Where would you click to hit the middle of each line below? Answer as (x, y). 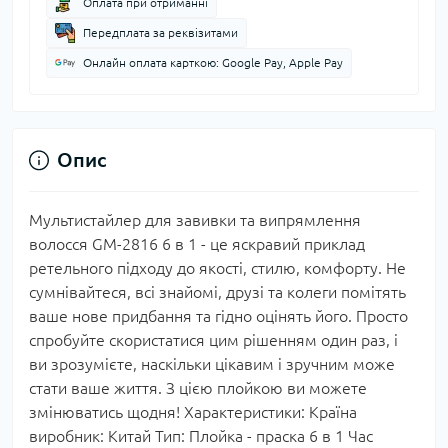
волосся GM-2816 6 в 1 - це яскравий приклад (197, 244)
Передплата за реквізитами (160, 32)
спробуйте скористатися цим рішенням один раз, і (213, 340)
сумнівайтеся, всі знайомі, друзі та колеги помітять (217, 292)
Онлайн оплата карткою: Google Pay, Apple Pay (213, 62)
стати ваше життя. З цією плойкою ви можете (198, 388)
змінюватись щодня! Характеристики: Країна (193, 412)
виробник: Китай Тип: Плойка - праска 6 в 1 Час (201, 436)
